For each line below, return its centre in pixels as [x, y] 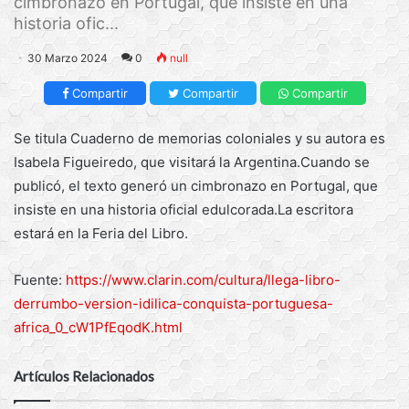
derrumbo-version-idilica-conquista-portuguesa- [173, 304]
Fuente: [40, 280]
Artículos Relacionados [84, 376]
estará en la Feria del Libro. [101, 233]
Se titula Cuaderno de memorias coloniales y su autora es [199, 138]
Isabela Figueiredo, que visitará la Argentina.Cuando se [192, 162]
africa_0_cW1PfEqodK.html [98, 327]
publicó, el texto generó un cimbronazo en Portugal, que [196, 186]
